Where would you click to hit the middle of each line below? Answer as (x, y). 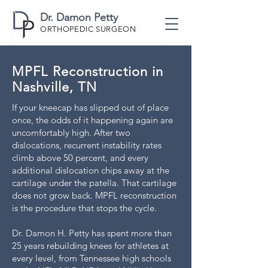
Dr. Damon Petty (79, 17)
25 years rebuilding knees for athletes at (90, 246)
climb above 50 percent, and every (80, 158)
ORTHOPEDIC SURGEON (88, 29)
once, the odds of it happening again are (92, 120)
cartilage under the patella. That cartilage (94, 183)
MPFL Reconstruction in (88, 71)
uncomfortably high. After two (71, 133)
